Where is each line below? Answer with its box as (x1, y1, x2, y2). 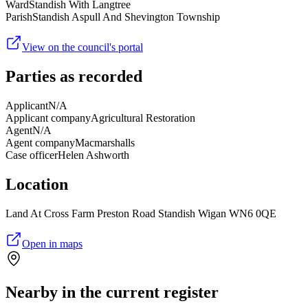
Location (5, 175, 68, 194)
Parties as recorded (5, 67, 142, 86)
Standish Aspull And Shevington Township (32, 11, 220, 23)
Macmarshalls (75, 137, 135, 149)
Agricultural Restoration (91, 112, 195, 124)
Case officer (5, 149, 58, 162)
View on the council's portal (22, 41, 143, 54)
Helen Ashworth (58, 149, 129, 162)
